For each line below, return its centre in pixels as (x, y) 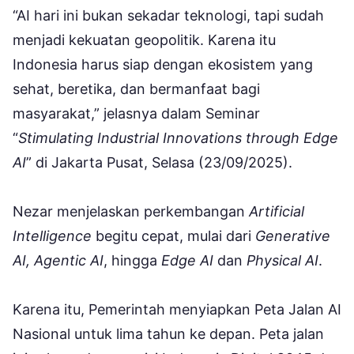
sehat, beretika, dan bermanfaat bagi (136, 89)
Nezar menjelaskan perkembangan (131, 212)
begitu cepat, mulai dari (173, 236)
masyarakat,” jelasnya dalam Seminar (136, 114)
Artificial (277, 212)
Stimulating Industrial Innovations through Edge (178, 138)
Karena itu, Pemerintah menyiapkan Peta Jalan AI (177, 310)
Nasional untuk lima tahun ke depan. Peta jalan (168, 334)
